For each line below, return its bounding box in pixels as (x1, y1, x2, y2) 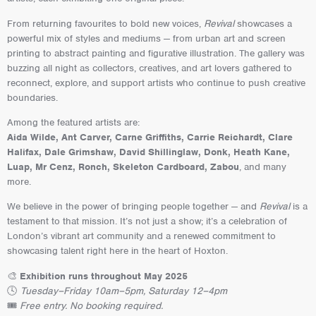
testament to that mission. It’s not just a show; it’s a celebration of (7, 215, 287, 228)
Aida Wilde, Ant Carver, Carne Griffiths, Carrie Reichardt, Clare (7, 130, 293, 143)
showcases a (234, 17, 292, 30)
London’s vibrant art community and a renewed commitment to (7, 230, 276, 243)
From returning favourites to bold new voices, (7, 17, 204, 30)
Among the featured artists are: (7, 116, 140, 128)
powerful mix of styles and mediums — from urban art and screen (7, 32, 286, 44)
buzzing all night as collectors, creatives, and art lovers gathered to (7, 61, 292, 74)
